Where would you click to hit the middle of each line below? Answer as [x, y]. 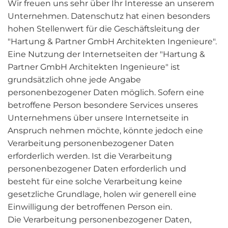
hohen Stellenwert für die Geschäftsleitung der [104, 29]
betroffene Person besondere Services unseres [103, 105]
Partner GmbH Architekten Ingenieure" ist [94, 67]
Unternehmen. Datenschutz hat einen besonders [109, 16]
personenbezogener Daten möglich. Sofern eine [106, 92]
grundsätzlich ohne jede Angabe [74, 80]
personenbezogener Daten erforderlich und [97, 169]
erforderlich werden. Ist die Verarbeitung [90, 156]
